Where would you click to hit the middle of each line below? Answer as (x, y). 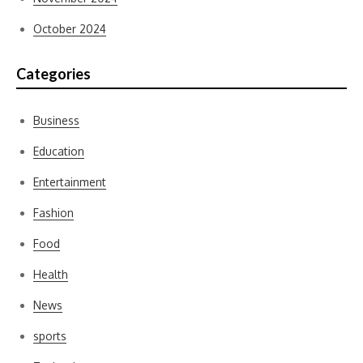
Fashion (53, 213)
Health (51, 274)
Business (56, 120)
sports (50, 336)
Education (59, 151)
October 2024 (70, 29)
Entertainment (70, 182)
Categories (53, 74)
